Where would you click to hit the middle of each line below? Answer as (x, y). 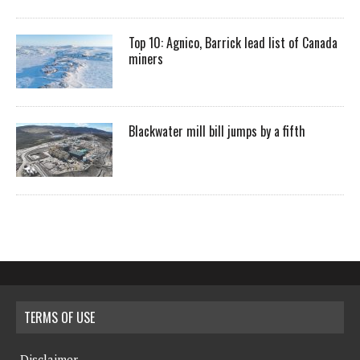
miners (147, 58)
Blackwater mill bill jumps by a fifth (217, 131)
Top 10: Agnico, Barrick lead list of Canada (233, 42)
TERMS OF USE (59, 317)
